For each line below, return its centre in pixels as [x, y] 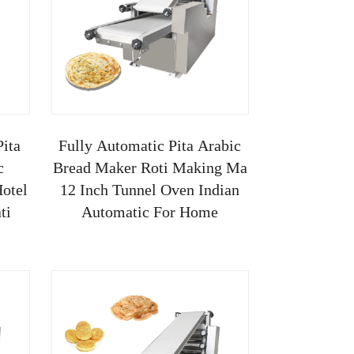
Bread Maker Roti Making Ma [150, 167]
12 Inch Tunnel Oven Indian [150, 189]
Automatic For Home [150, 211]
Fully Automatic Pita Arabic [150, 145]
